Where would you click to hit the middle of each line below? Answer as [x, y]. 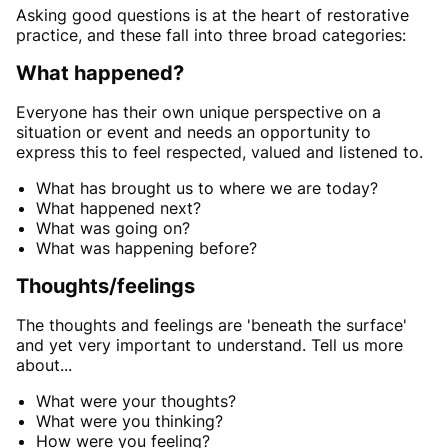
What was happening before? [146, 248]
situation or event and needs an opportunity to [193, 132]
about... [44, 365]
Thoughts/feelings [105, 286]
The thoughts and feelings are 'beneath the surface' [211, 325]
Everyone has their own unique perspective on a [198, 112]
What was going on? [113, 228]
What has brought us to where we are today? [207, 188]
